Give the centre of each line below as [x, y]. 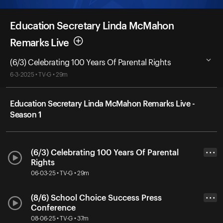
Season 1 [26, 115]
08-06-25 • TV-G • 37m [60, 218]
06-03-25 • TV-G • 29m [60, 173]
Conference [53, 208]
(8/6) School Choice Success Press [96, 198]
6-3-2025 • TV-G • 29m [39, 74]
